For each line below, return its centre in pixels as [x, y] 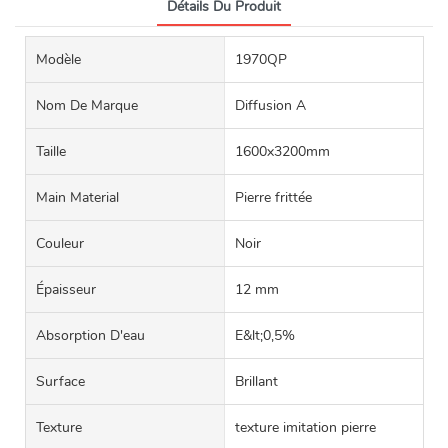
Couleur [60, 244]
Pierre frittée [273, 198]
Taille [51, 152]
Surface [60, 382]
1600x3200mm [282, 152]
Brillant [256, 382]
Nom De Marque [87, 106]
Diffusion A [270, 106]
